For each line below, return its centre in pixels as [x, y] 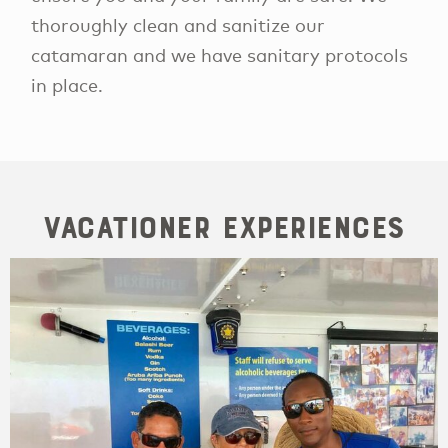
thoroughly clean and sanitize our [178, 24]
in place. [67, 84]
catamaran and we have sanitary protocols [220, 54]
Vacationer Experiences [224, 228]
